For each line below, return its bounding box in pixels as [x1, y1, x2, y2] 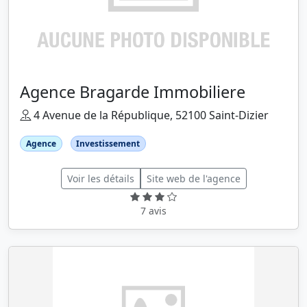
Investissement [76, 137, 140, 149]
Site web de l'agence [146, 171, 241, 185]
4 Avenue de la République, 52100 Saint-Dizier [31, 107, 269, 123]
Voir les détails [66, 171, 134, 185]
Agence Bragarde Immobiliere [20, 80, 245, 103]
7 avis [140, 204, 167, 217]
